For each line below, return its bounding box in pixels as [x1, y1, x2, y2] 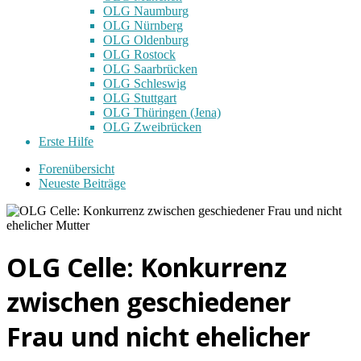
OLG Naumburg [103, 3, 189, 18]
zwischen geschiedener [6, 284, 291, 319]
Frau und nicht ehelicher [6, 318, 310, 354]
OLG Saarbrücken [103, 61, 197, 76]
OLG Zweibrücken [103, 119, 201, 134]
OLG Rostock [103, 47, 176, 61]
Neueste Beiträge [39, 176, 126, 190]
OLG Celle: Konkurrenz [6, 249, 287, 284]
